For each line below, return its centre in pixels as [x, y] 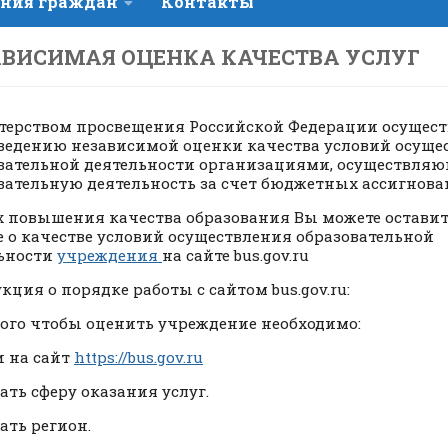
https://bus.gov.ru [138, 356]
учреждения [109, 254]
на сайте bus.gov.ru [235, 254]
